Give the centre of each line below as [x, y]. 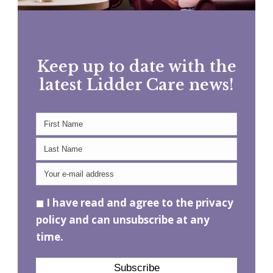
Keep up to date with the [136, 67]
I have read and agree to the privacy [140, 203]
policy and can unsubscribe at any [123, 220]
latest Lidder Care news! [136, 85]
